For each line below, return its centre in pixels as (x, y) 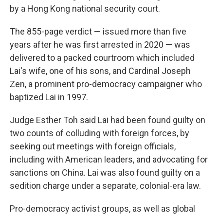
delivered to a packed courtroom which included (102, 58)
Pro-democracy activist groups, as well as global (102, 209)
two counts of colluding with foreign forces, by (100, 133)
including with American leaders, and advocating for (109, 159)
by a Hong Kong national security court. (85, 9)
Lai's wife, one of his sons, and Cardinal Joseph (100, 71)
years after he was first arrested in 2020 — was (100, 45)
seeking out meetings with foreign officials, (93, 146)
